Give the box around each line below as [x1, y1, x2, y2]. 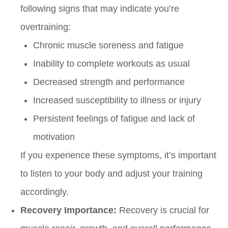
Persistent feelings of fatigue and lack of [33, 113, 195, 124]
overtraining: [20, 22, 71, 33]
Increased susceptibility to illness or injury [33, 95, 201, 106]
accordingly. [20, 187, 69, 197]
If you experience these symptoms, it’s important [20, 150, 216, 161]
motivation [33, 132, 75, 142]
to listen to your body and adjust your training [20, 168, 203, 179]
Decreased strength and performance [33, 77, 185, 88]
